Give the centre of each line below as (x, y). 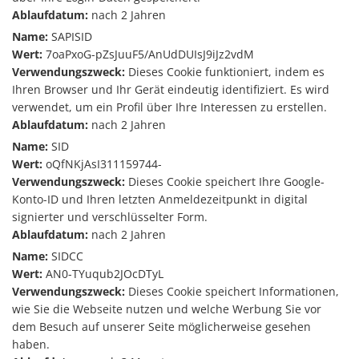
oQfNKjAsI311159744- (102, 164)
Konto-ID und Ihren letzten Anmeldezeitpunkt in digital (160, 199)
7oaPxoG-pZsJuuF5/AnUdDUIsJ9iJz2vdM (148, 54)
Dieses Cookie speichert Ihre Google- (225, 182)
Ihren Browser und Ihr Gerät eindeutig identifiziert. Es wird (171, 89)
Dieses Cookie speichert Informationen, (232, 291)
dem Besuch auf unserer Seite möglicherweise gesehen (161, 327)
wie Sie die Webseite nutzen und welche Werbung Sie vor (167, 309)
